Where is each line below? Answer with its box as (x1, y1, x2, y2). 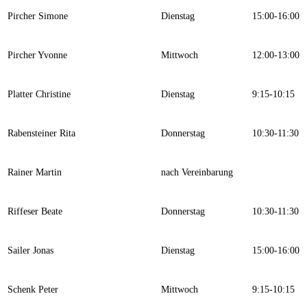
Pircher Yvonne (8, 50, 67, 61)
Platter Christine (8, 89, 71, 100)
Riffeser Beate (8, 206, 62, 217)
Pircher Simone (8, 11, 68, 22)
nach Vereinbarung (161, 167, 233, 178)
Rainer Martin (8, 167, 62, 178)
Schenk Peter (8, 284, 58, 295)
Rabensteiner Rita (8, 128, 75, 139)
